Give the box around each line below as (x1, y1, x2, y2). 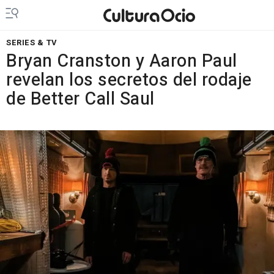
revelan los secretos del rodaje (6, 67, 252, 93)
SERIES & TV (6, 37, 57, 48)
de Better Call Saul (6, 86, 155, 112)
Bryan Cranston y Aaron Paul (6, 48, 237, 74)
